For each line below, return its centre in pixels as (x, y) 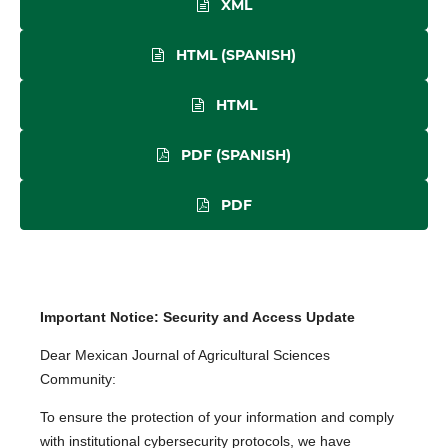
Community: (78, 379)
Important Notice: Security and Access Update (198, 317)
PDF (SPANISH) (234, 155)
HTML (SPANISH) (234, 55)
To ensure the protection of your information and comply (217, 417)
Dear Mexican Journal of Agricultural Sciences (185, 355)
